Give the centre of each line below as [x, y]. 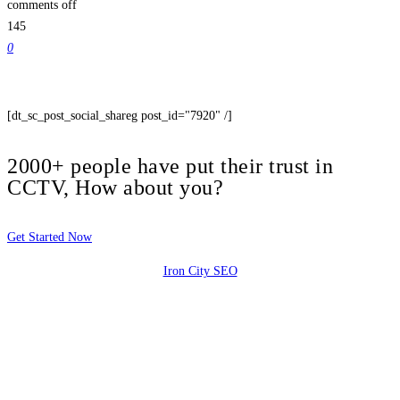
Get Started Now [50, 237]
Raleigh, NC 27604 [56, 338]
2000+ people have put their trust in [170, 166]
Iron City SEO [200, 271]
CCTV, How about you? [115, 187]
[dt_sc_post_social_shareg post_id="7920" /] [120, 115]
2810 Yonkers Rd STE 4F [72, 304]
